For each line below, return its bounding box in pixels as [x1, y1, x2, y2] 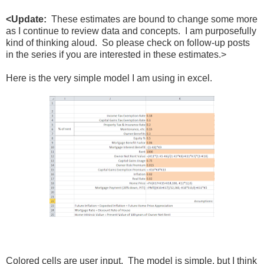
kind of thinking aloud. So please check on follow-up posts [6, 38, 250, 48]
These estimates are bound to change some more [47, 14, 258, 25]
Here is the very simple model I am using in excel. [6, 73, 212, 84]
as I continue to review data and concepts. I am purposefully [6, 26, 256, 37]
